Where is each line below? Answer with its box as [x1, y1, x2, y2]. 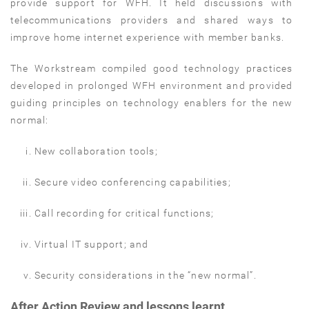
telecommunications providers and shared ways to [10, 14, 293, 26]
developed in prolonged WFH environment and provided [10, 79, 293, 91]
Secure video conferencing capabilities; [34, 176, 231, 188]
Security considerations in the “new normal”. [34, 269, 257, 281]
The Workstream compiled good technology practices [10, 62, 293, 74]
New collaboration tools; [34, 145, 158, 157]
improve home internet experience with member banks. [10, 31, 285, 43]
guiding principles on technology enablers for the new [10, 97, 293, 108]
